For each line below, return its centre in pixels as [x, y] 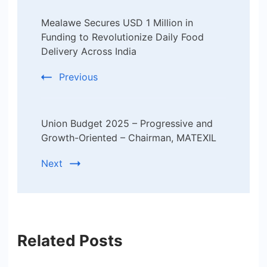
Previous [78, 77]
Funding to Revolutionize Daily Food [122, 37]
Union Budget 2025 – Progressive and [127, 124]
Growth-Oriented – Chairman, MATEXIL [129, 138]
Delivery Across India [89, 52]
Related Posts [70, 241]
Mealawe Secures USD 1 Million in [117, 23]
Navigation [73, 40]
